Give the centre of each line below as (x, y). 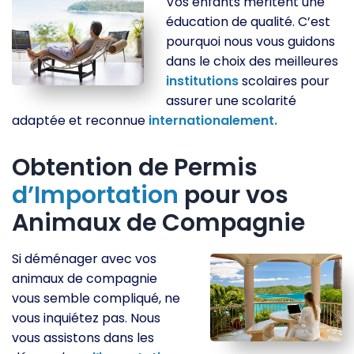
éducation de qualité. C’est (249, 22)
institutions (203, 81)
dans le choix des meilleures (252, 62)
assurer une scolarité (232, 101)
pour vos (233, 196)
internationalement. (213, 121)
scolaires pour (284, 81)
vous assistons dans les (83, 338)
